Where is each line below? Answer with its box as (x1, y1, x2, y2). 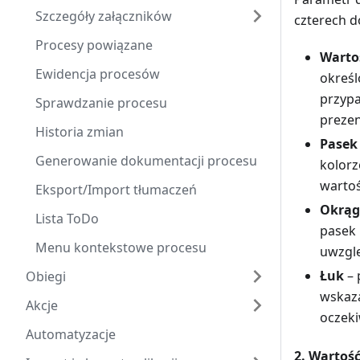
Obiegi (26, 268, 66, 285)
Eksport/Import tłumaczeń (35, 181, 197, 198)
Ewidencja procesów (35, 65, 160, 83)
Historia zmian (35, 123, 124, 141)
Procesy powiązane (35, 36, 153, 54)
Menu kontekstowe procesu (35, 239, 207, 256)
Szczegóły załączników (35, 7, 172, 25)
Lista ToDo (35, 210, 99, 227)
